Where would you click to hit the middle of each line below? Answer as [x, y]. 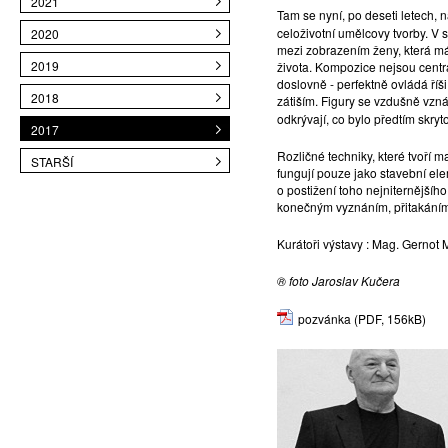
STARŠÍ [52, 161]
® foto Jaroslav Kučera [338, 280]
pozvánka [324, 318]
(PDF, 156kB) [388, 318]
